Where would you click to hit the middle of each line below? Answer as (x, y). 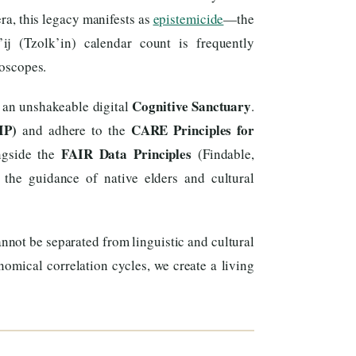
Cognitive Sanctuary (192, 106)
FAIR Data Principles (127, 154)
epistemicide (188, 19)
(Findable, (223, 154)
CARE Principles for (192, 130)
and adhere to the (74, 130)
